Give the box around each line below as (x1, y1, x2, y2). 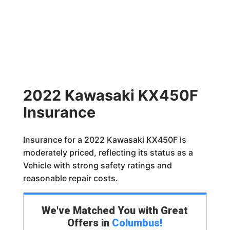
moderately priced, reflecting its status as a (23, 147, 193, 158)
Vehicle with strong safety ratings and (23, 160, 172, 170)
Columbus (112, 217, 160, 229)
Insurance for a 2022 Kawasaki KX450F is (23, 135, 186, 145)
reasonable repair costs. (23, 173, 118, 183)
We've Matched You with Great (42, 204, 188, 217)
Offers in (67, 217, 112, 229)
